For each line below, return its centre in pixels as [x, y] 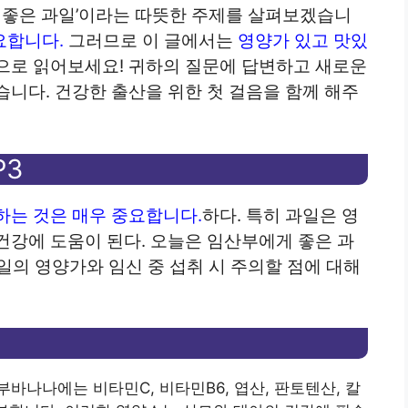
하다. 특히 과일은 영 [280, 215]
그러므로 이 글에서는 [151, 41]
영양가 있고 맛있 [303, 41]
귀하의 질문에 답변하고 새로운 [248, 66]
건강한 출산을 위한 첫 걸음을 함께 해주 [207, 92]
